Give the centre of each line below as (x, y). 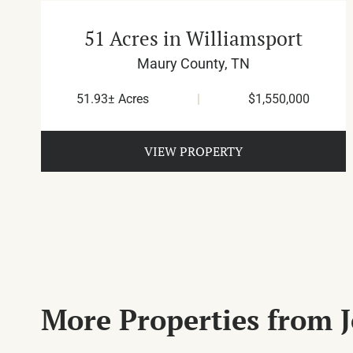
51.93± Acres (113, 99)
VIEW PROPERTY (193, 152)
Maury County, (184, 64)
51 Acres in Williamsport (193, 39)
